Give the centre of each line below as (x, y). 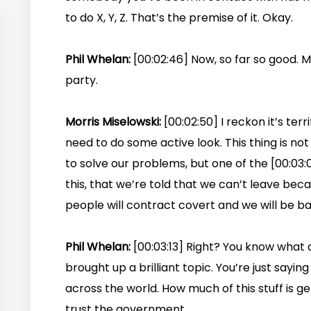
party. (82, 81)
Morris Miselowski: (115, 122)
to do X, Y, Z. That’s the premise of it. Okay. (179, 18)
